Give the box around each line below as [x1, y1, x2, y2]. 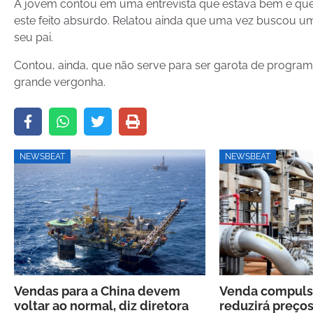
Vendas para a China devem [14, 284, 180, 298]
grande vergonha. [14, 75, 105, 89]
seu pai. [14, 31, 53, 44]
